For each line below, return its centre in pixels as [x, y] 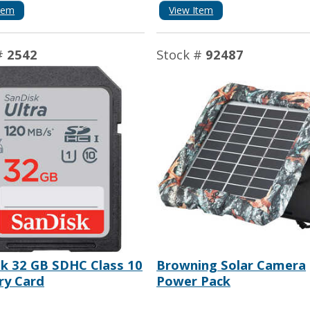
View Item [191, 10]
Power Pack [194, 280]
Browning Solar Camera [231, 264]
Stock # [181, 54]
